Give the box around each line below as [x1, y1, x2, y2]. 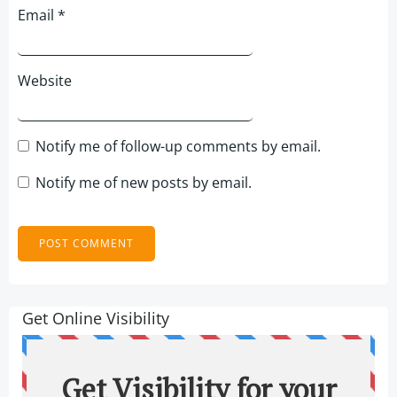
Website [18, 71, 72, 91]
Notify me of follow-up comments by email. [35, 136, 321, 157]
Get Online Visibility [22, 307, 169, 330]
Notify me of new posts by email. [35, 173, 252, 193]
